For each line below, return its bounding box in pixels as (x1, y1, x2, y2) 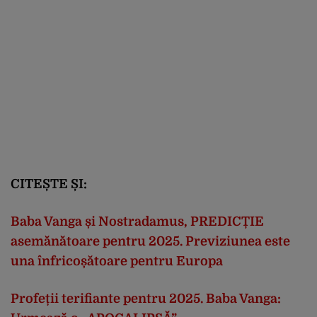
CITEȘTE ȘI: (11, 176, 87, 191)
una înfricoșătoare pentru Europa (11, 253, 223, 268)
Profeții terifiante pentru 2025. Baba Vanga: (11, 291, 281, 306)
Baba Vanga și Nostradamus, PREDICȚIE (11, 214, 264, 229)
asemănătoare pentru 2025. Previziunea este (11, 234, 290, 248)
